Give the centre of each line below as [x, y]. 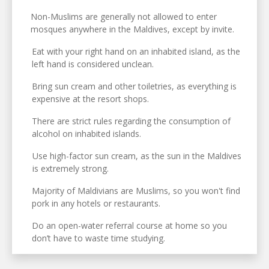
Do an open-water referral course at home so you [129, 225]
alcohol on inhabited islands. [87, 133]
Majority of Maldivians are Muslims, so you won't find [136, 190]
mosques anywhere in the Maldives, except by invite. [133, 29]
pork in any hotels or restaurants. [96, 203]
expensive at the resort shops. [90, 98]
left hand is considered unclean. [92, 64]
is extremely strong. [70, 168]
